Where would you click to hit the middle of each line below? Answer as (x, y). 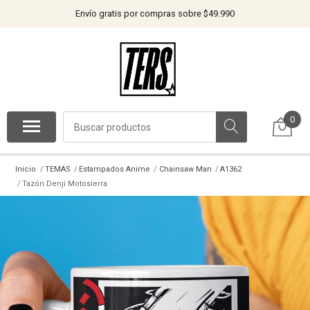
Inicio (26, 169)
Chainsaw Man (185, 169)
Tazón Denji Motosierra (64, 183)
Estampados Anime (115, 169)
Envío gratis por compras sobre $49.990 (155, 13)
